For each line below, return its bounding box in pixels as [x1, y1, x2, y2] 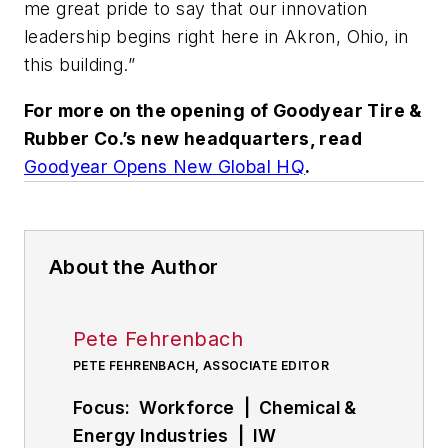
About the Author [49, 254, 219, 279]
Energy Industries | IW [73, 424, 277, 446]
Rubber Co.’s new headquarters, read [24, 127, 362, 149]
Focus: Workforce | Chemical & [73, 396, 357, 418]
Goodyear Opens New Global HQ [24, 155, 306, 177]
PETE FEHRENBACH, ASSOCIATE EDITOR [73, 357, 330, 373]
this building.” [24, 54, 136, 76]
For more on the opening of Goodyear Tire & [24, 99, 422, 121]
